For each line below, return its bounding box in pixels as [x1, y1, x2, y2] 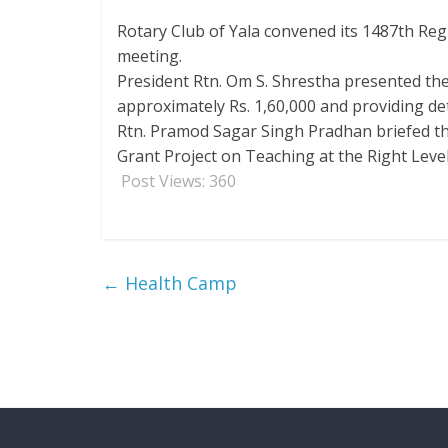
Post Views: [121, 170, 205, 192]
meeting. [117, 45, 182, 67]
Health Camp [120, 271, 237, 295]
